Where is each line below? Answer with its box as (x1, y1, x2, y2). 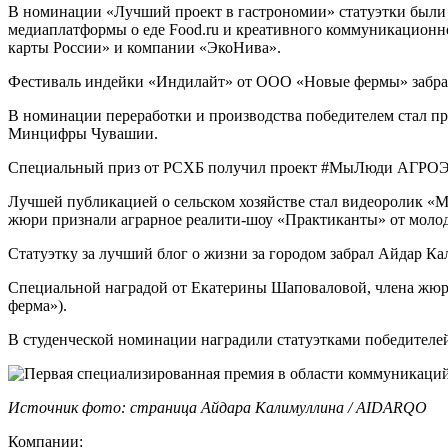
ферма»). (8, 297, 67, 315)
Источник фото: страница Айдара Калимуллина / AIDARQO (8, 399, 427, 417)
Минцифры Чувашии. (8, 125, 158, 143)
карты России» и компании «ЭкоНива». (8, 39, 281, 57)
